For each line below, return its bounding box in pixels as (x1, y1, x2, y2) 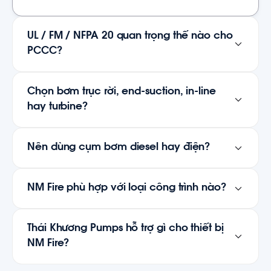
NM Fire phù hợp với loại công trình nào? (27, 183, 227, 194)
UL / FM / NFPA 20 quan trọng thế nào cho (27, 31, 233, 42)
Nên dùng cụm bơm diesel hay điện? (27, 143, 211, 153)
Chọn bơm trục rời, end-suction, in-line (27, 87, 216, 97)
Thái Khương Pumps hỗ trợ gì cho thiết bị (27, 224, 224, 234)
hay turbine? (27, 102, 89, 113)
